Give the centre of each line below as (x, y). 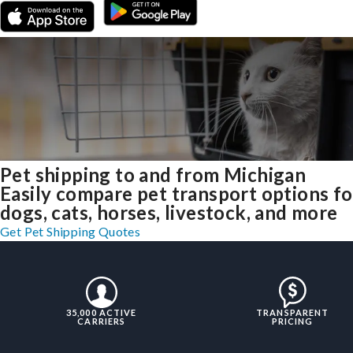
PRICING (292, 321)
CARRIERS (102, 321)
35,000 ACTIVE (102, 313)
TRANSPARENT (293, 313)
